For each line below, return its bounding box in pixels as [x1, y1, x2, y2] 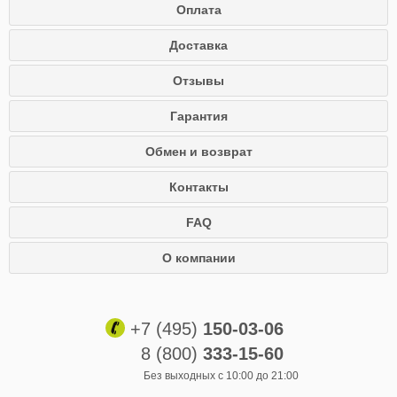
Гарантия [169, 109, 228, 123]
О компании [161, 251, 236, 265]
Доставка [169, 38, 228, 52]
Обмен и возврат [144, 144, 253, 159]
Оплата [175, 3, 222, 17]
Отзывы [173, 74, 224, 88]
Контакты [168, 180, 229, 194]
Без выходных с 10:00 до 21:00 [143, 370, 299, 382]
